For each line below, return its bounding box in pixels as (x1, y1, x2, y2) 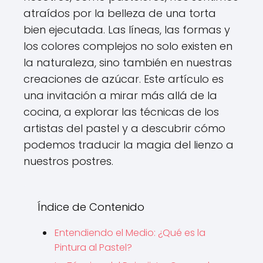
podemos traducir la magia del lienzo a (23, 137, 234, 152)
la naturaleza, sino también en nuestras (23, 55, 232, 70)
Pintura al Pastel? (55, 241, 132, 254)
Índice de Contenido (38, 200, 144, 214)
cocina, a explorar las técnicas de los (23, 104, 219, 119)
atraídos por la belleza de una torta (23, 6, 216, 21)
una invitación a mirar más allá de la (23, 88, 217, 103)
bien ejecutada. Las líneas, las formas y (23, 22, 230, 37)
